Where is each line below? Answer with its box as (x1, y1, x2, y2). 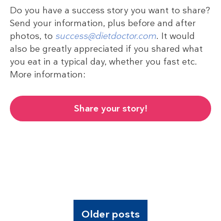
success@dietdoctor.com (55, 30, 156, 42)
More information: (10, 68, 85, 80)
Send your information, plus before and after (10, 17, 196, 29)
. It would (156, 30, 195, 42)
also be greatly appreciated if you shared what (10, 42, 203, 55)
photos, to (10, 30, 55, 42)
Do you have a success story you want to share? (10, 4, 210, 16)
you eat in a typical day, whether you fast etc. (10, 55, 197, 68)
